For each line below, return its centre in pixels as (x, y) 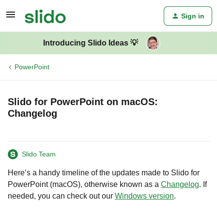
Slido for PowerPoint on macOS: (83, 102)
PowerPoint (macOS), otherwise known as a (84, 184)
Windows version (144, 196)
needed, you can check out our (61, 196)
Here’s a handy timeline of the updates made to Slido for (104, 173)
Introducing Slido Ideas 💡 (91, 43)
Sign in (193, 16)
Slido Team (39, 154)
